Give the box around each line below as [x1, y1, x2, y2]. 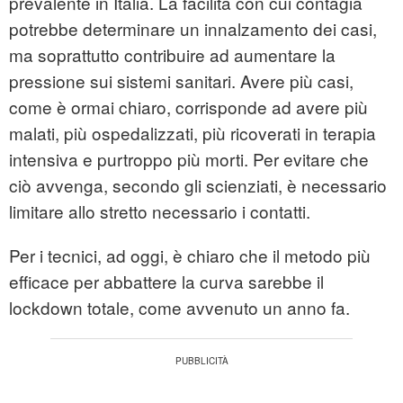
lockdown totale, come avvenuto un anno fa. [9, 295, 350, 320]
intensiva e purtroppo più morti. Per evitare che [9, 147, 369, 172]
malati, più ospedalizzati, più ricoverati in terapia [9, 121, 376, 146]
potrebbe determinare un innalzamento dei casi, [9, 16, 377, 41]
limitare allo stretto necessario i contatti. [9, 199, 310, 224]
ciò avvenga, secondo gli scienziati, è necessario [9, 173, 387, 198]
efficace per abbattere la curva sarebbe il [9, 269, 324, 294]
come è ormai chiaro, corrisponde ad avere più [9, 94, 368, 120]
